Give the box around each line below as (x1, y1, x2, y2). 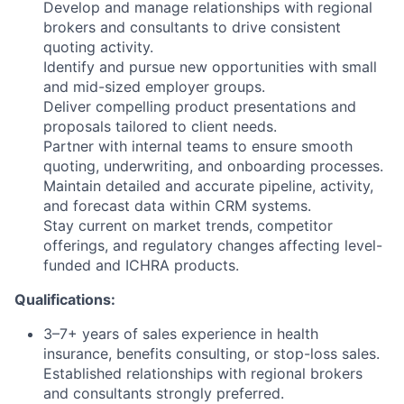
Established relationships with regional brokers (43, 363, 363, 382)
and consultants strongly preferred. (43, 383, 284, 402)
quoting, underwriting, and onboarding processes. (43, 156, 383, 175)
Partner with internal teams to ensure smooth (43, 136, 353, 155)
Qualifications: (14, 289, 115, 308)
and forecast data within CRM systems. (43, 196, 311, 215)
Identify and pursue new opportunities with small (43, 57, 377, 76)
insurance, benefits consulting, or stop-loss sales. (43, 344, 380, 363)
